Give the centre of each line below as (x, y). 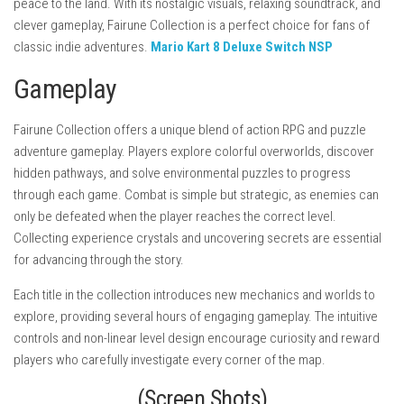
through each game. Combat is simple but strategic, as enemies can (196, 194)
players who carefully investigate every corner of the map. (170, 359)
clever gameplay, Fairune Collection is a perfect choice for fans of (192, 25)
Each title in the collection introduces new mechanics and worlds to (194, 294)
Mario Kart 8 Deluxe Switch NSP (242, 46)
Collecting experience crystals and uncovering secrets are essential (197, 238)
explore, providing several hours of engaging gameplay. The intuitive (196, 316)
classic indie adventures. (82, 46)
